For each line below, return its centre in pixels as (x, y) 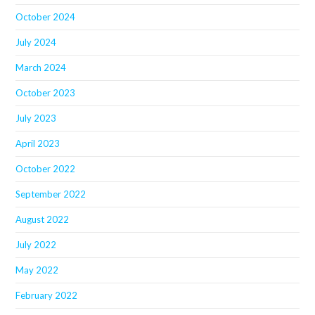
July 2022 (36, 244)
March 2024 (41, 67)
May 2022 (37, 270)
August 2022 (43, 219)
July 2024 (36, 42)
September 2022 (51, 194)
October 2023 (46, 92)
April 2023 (38, 143)
